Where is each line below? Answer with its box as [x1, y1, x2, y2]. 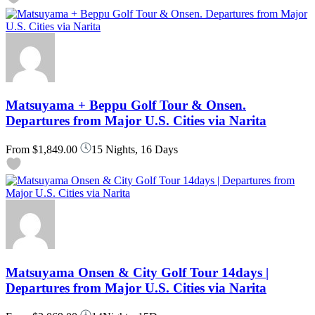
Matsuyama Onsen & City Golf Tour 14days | [6, 264, 269, 280]
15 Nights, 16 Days [91, 143, 178, 156]
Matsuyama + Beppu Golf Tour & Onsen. [6, 98, 246, 113]
